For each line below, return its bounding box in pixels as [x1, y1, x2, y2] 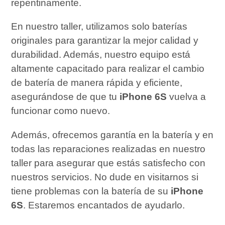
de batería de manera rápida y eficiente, [11, 77, 183, 88]
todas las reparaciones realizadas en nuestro [11, 143, 206, 154]
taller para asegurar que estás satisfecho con [11, 157, 206, 168]
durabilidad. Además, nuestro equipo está [11, 49, 191, 60]
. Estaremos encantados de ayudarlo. [23, 199, 185, 210]
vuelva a [167, 91, 206, 102]
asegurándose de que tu [11, 91, 120, 102]
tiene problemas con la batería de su [11, 185, 171, 196]
